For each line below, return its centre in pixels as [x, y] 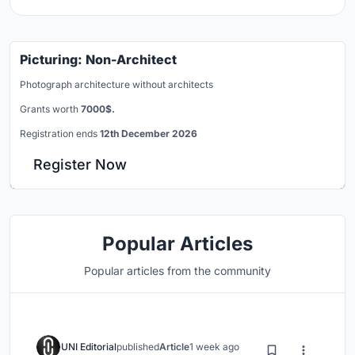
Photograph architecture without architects [116, 85]
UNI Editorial [89, 347]
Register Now [80, 165]
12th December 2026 [149, 134]
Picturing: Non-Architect [98, 60]
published [138, 347]
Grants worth [50, 109]
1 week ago [214, 347]
